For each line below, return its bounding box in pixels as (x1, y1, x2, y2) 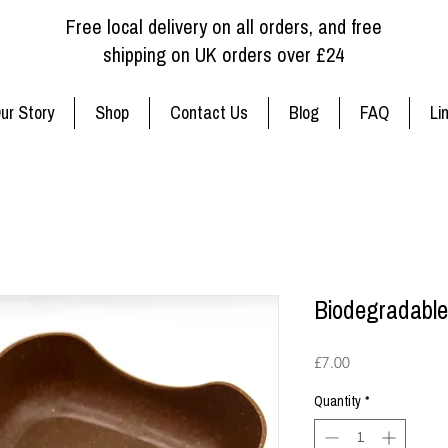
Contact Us (170, 102, 248, 123)
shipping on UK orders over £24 (103, 43, 344, 66)
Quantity (314, 393, 361, 410)
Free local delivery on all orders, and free (65, 15, 382, 38)
